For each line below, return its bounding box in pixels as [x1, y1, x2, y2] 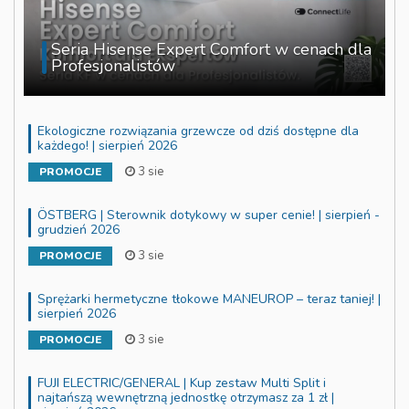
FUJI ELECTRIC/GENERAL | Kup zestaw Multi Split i [37, 373, 326, 392]
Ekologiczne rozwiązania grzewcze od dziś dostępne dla [37, 121, 359, 140]
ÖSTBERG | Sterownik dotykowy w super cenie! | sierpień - [37, 205, 380, 224]
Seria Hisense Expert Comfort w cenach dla [51, 37, 372, 60]
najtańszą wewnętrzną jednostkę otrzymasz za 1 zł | [37, 388, 334, 406]
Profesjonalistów [51, 54, 175, 77]
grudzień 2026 [37, 220, 120, 238]
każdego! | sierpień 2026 [37, 136, 177, 154]
